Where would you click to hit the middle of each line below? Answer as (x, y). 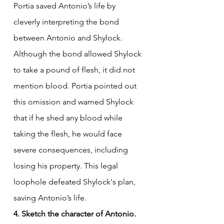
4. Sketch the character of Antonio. (75, 213)
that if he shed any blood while (69, 117)
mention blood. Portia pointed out (76, 85)
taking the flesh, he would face (69, 133)
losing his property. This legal (67, 165)
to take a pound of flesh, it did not (75, 69)
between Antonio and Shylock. (69, 37)
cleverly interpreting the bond (67, 21)
